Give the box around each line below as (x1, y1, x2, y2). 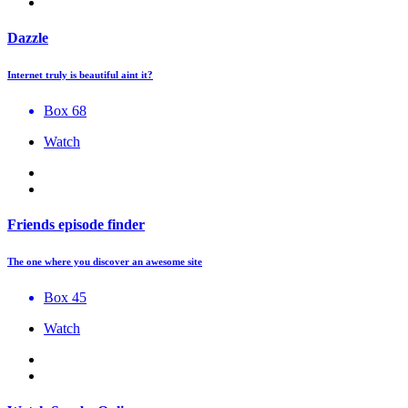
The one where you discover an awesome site (7, 256, 202, 268)
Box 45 (44, 290, 87, 306)
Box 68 (44, 103, 87, 118)
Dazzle (7, 30, 48, 46)
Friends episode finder (7, 217, 145, 233)
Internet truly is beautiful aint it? (7, 69, 153, 81)
